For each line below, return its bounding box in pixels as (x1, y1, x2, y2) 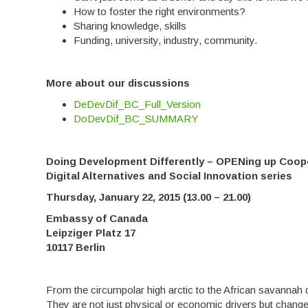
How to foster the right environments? (74, 5, 246, 18)
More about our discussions (46, 77, 190, 89)
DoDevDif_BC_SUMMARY (74, 113, 199, 125)
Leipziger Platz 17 (46, 227, 136, 239)
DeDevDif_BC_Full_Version (74, 98, 201, 111)
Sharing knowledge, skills (74, 20, 187, 32)
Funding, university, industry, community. (74, 34, 258, 47)
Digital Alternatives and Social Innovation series (46, 170, 293, 182)
